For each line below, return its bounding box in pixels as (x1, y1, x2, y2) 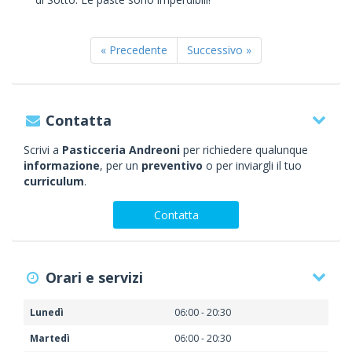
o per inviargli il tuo (203, 158, 302, 173)
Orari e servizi (46, 268, 144, 287)
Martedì (30, 332, 70, 345)
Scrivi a (24, 142, 62, 157)
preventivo (141, 158, 203, 173)
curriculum (24, 174, 84, 189)
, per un (100, 158, 141, 173)
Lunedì (30, 306, 64, 319)
